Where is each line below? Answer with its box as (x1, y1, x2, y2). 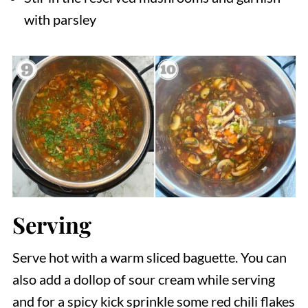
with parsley (23, 11, 96, 28)
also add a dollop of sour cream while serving (12, 271, 275, 288)
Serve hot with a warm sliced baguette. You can (12, 249, 287, 266)
